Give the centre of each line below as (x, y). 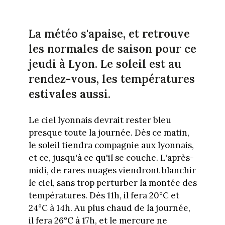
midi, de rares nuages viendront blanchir (112, 171)
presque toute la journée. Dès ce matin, (109, 133)
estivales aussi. (69, 94)
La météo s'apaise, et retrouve (109, 34)
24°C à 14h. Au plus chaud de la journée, (109, 208)
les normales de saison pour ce (112, 49)
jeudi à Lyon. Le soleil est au (105, 64)
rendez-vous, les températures (111, 79)
